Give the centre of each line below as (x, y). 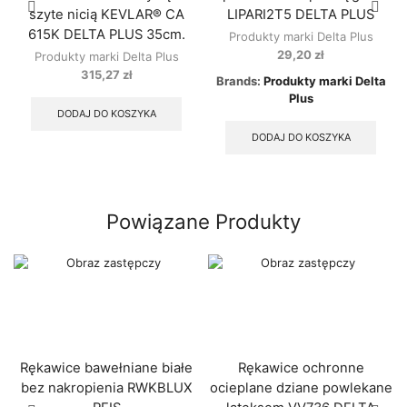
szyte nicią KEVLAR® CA (106, 14)
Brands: (239, 80)
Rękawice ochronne (301, 368)
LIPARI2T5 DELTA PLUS (301, 14)
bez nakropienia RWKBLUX (106, 388)
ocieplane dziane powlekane (301, 388)
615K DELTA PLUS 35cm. (106, 34)
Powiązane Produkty (203, 222)
